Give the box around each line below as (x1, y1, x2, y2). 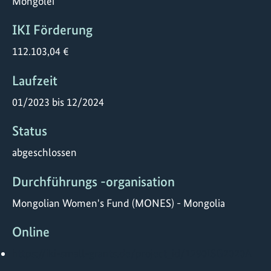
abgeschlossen (12, 146, 77, 159)
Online (12, 224, 50, 241)
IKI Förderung (12, 22, 93, 39)
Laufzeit (12, 72, 57, 89)
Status (12, 123, 47, 140)
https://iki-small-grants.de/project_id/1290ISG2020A (12, 247, 252, 260)
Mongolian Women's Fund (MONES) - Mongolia (12, 196, 225, 209)
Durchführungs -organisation (12, 173, 175, 190)
